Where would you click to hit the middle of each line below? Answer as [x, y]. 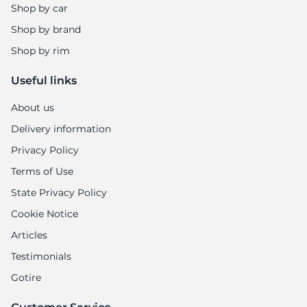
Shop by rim [40, 51]
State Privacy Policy [59, 193]
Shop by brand [46, 30]
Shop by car [39, 9]
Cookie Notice [45, 214]
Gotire [26, 278]
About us [33, 108]
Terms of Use [42, 172]
